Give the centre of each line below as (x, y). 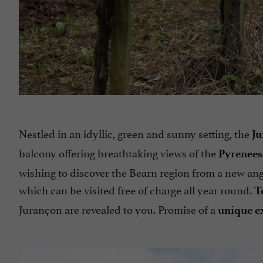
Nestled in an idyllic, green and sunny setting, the (135, 133)
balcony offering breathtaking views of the (119, 152)
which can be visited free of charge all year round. (136, 189)
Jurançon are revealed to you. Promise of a (118, 209)
